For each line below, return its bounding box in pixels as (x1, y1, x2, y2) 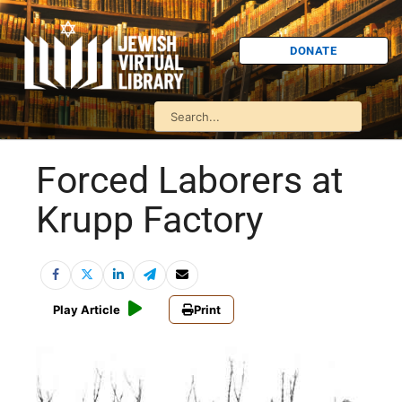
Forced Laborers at (36, 159, 343, 203)
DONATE (290, 43, 337, 57)
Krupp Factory (36, 198, 263, 242)
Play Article (53, 302, 120, 318)
